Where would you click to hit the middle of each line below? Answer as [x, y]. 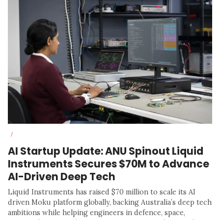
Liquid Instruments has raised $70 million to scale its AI [102, 192]
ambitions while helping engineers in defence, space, [96, 213]
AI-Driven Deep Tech [62, 177]
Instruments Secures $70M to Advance [109, 164]
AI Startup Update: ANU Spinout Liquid [106, 151]
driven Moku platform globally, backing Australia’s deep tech [110, 203]
